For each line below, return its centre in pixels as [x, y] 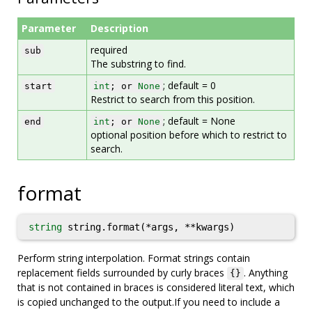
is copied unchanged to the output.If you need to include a [149, 302]
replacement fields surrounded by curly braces [122, 273]
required [109, 50]
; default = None [199, 121]
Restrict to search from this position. [173, 99]
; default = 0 [189, 85]
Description [119, 28]
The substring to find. [138, 64]
